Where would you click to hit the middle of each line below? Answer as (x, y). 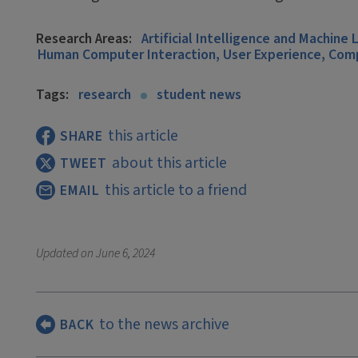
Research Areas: (84, 38)
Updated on (66, 253)
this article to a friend (176, 190)
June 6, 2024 (125, 253)
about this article (169, 163)
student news (199, 94)
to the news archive (164, 324)
